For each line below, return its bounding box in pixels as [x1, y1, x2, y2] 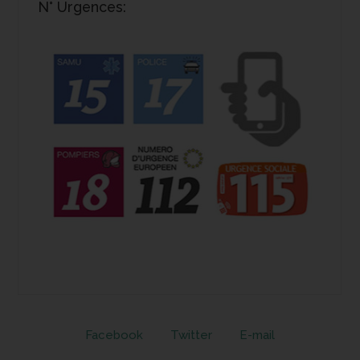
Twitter [170, 327, 212, 342]
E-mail [239, 327, 275, 342]
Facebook [85, 327, 143, 342]
